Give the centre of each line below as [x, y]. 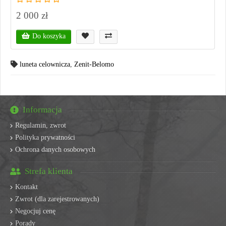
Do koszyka [49, 36]
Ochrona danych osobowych [55, 150]
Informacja [42, 110]
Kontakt [26, 187]
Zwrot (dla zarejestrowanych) [57, 199]
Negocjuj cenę [35, 211]
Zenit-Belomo [94, 65]
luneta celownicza [45, 65]
